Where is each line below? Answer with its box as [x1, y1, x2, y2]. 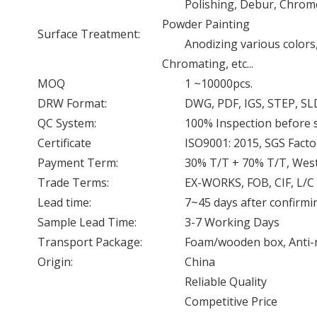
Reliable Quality [185, 274, 267, 289]
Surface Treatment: [38, 26, 140, 42]
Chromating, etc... [162, 56, 253, 71]
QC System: [38, 115, 96, 131]
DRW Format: [38, 96, 107, 111]
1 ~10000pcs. [185, 76, 253, 91]
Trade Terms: [38, 175, 109, 190]
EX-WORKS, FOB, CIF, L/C [185, 175, 314, 190]
